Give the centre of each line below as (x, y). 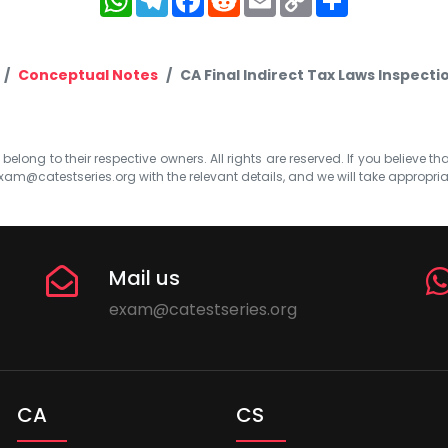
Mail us (145, 277)
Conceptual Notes (88, 74)
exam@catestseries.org (203, 309)
